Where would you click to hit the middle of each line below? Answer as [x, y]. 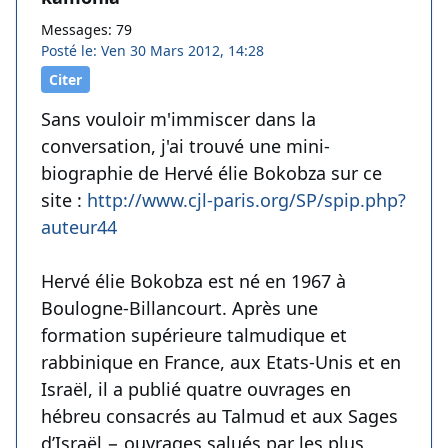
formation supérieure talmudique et [194, 335]
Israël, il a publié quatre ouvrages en [196, 389]
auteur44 [79, 227]
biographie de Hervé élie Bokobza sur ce [211, 173]
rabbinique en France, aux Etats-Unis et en [221, 362]
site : [64, 200]
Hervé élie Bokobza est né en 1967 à [193, 281]
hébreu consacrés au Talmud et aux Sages [219, 416]
